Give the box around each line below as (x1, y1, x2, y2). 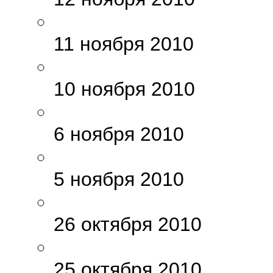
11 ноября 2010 (54, 33, 194, 55)
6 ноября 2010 (54, 123, 184, 146)
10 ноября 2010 (54, 78, 195, 101)
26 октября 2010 (54, 213, 202, 236)
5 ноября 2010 (54, 168, 184, 191)
